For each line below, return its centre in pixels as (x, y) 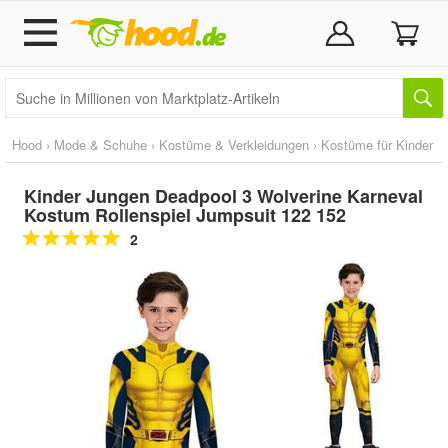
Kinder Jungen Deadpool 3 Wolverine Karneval (223, 196)
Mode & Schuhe (100, 144)
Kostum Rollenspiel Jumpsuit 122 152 (185, 215)
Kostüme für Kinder (377, 144)
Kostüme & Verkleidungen (234, 144)
